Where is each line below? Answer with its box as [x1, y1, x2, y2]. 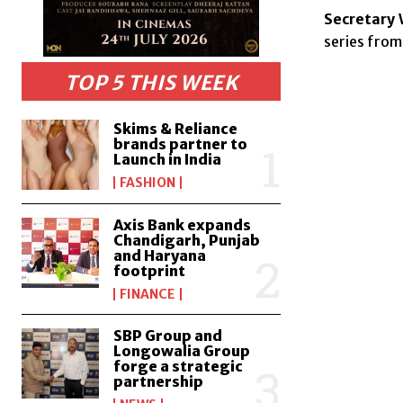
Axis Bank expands [113, 215, 252, 234]
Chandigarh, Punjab [113, 230, 261, 249]
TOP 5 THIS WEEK [64, 70, 238, 96]
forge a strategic [113, 356, 244, 375]
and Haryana [113, 246, 207, 264]
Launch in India [113, 149, 222, 168]
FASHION [120, 174, 176, 191]
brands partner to [113, 134, 248, 153]
